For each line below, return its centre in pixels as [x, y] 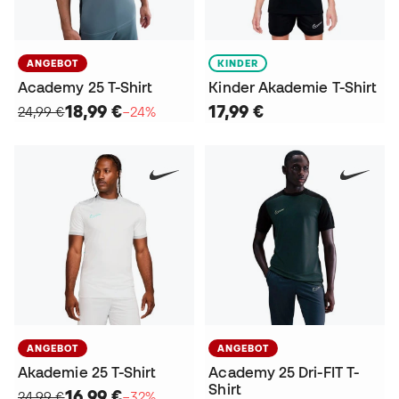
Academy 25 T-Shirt [85, 87]
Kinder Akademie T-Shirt [293, 87]
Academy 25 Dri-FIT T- [284, 372]
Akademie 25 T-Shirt [87, 372]
